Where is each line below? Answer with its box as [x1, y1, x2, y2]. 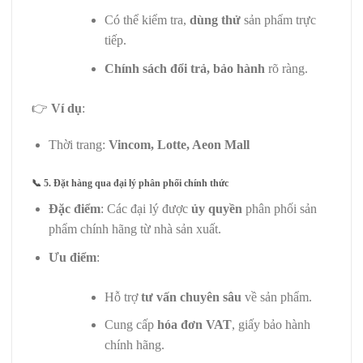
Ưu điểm [48, 250, 96, 264]
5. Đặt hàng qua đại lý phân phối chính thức [41, 177, 228, 190]
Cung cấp [104, 318, 157, 332]
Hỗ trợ [104, 289, 141, 304]
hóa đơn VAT [156, 318, 232, 332]
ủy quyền [190, 202, 242, 216]
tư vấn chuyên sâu [140, 289, 241, 304]
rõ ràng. [264, 61, 308, 75]
